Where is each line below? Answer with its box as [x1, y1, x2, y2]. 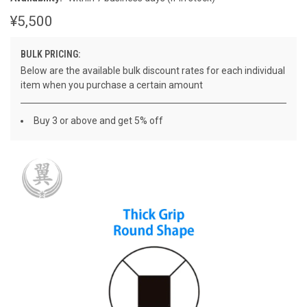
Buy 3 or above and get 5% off [34, 114, 163, 126]
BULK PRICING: [21, 48, 80, 60]
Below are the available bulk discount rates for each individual [21, 64, 285, 76]
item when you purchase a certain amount [21, 79, 203, 90]
